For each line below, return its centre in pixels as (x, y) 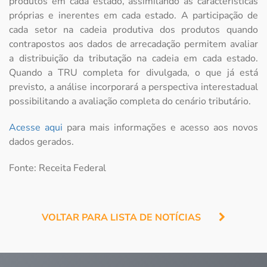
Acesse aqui (36, 128)
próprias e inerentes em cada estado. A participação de (133, 16)
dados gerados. (41, 142)
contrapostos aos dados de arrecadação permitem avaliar (133, 44)
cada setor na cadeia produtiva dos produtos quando (133, 30)
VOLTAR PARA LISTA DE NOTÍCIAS (121, 218)
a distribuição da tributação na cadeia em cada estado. (133, 59)
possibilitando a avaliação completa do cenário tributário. (130, 102)
